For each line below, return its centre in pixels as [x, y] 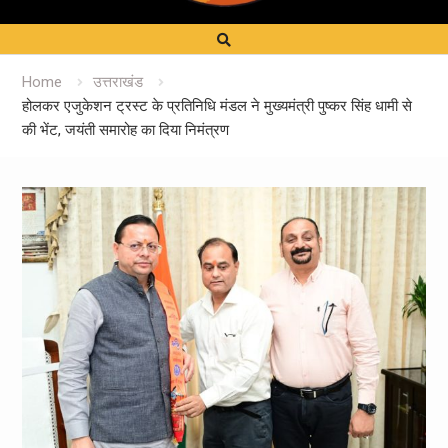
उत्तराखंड [117, 81]
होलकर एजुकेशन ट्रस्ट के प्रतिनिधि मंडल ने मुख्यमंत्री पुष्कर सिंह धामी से [216, 105]
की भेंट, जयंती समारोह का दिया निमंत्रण [125, 129]
